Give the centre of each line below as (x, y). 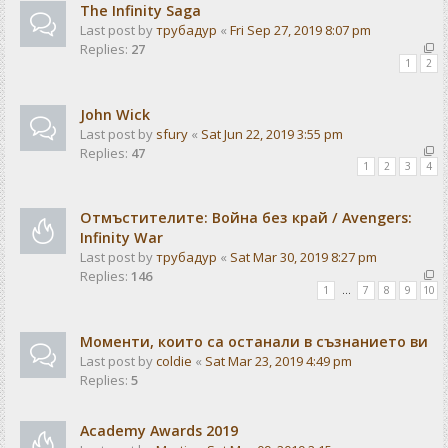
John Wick (115, 114)
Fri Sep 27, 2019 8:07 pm (300, 30)
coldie (174, 360)
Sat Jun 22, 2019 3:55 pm (272, 133)
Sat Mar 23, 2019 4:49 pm (278, 360)
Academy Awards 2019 (159, 430)
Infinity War (121, 238)
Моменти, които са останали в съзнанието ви (254, 341)
